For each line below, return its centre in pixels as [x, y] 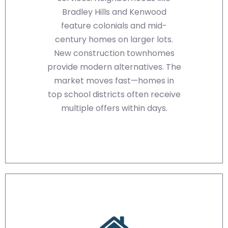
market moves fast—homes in [114, 81]
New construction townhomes [114, 53]
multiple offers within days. [114, 108]
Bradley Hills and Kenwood [114, 12]
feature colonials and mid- [114, 26]
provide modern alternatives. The [114, 67]
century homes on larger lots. [114, 40]
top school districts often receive [114, 95]
